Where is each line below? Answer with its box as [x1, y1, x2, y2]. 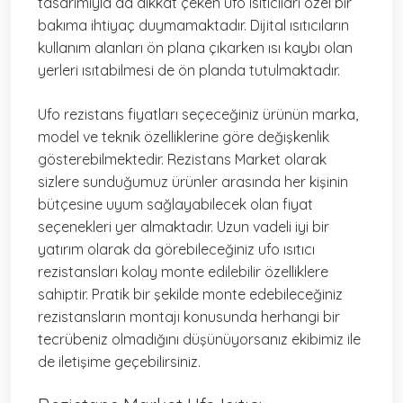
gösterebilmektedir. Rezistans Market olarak [38, 150, 327, 169]
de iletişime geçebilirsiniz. [38, 353, 201, 372]
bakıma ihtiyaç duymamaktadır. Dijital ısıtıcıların [38, 16, 349, 35]
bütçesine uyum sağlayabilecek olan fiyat [38, 195, 313, 214]
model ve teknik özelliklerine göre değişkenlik [38, 128, 329, 147]
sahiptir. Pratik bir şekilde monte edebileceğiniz [38, 285, 343, 304]
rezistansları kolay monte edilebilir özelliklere [38, 263, 328, 282]
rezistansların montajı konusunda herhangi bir [38, 308, 340, 327]
